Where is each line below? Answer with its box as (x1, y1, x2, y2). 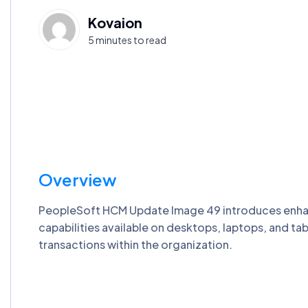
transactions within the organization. (38, 236, 232, 252)
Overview (38, 168, 117, 190)
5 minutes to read (88, 33, 166, 46)
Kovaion (88, 13, 142, 31)
